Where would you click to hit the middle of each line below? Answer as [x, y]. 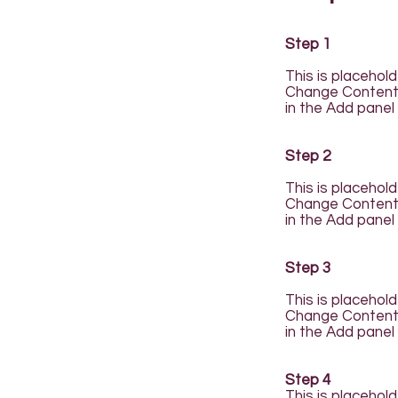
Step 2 [308, 156]
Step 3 [308, 268]
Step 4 [308, 380]
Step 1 [308, 44]
